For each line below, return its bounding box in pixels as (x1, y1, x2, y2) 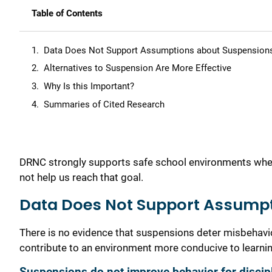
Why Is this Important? (44, 81, 134, 92)
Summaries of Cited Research (44, 98, 165, 110)
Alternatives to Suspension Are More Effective (44, 63, 231, 74)
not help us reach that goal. (19, 171, 146, 184)
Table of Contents (32, 7, 103, 19)
